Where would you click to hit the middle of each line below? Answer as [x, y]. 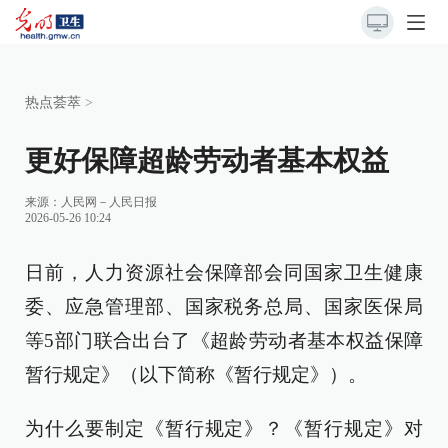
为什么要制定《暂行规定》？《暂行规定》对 [224, 428]
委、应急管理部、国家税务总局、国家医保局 [224, 306]
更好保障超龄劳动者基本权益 [207, 160]
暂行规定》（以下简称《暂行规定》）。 [196, 374]
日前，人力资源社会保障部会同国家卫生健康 [224, 272]
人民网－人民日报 [109, 202]
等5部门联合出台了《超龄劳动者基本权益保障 [224, 340]
